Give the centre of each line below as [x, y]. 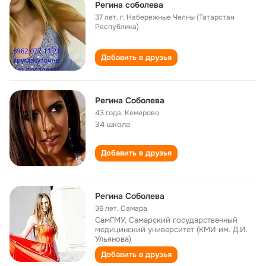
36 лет [106, 208]
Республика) [117, 27]
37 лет [106, 17]
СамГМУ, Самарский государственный [166, 220]
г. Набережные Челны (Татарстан [177, 17]
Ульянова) [113, 239]
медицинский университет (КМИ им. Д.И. [171, 229]
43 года [108, 113]
